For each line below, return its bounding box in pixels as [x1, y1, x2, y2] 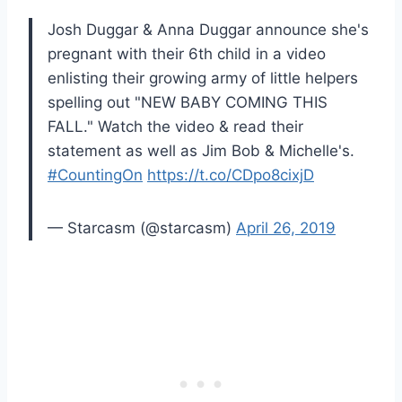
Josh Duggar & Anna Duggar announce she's [48, 20, 369, 39]
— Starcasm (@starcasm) [48, 218, 236, 237]
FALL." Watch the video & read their [48, 117, 303, 135]
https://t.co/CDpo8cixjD [147, 165, 314, 184]
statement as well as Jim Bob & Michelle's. [48, 141, 354, 160]
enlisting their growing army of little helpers [48, 68, 358, 87]
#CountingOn [48, 165, 143, 184]
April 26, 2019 [236, 218, 336, 237]
